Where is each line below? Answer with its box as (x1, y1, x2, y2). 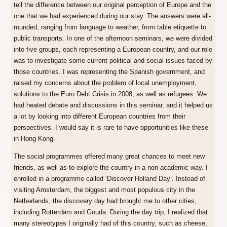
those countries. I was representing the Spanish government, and (14, 68, 205, 76)
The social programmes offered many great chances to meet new (14, 153, 205, 161)
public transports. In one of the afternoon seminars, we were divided (14, 35, 213, 43)
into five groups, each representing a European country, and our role (14, 46, 213, 54)
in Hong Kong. (14, 135, 56, 143)
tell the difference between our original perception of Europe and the (14, 2, 212, 9)
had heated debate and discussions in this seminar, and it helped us (14, 102, 213, 109)
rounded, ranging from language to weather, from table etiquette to (14, 24, 207, 31)
